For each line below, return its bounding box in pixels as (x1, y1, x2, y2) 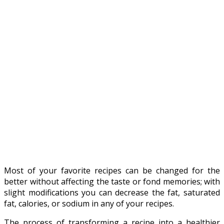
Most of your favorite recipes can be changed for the (4, 165, 220, 176)
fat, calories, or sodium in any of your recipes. (4, 198, 174, 209)
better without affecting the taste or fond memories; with (4, 176, 220, 187)
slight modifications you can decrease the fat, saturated (4, 187, 220, 198)
